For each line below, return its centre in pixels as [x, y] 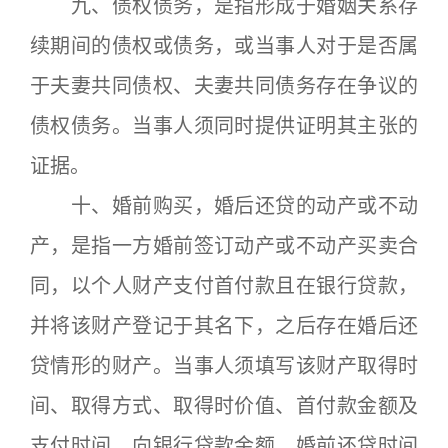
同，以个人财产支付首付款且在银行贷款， [224, 286]
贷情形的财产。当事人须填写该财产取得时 [224, 366]
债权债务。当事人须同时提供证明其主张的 [224, 126]
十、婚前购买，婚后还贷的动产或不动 [224, 206]
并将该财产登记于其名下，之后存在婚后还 [224, 326]
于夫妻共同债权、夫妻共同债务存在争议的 [224, 86]
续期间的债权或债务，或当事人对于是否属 [224, 46]
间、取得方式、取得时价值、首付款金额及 [224, 406]
